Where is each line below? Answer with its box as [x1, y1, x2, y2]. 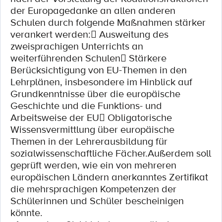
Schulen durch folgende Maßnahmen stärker [10, 15, 206, 29]
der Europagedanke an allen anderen [10, 3, 175, 17]
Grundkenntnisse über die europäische [10, 87, 180, 101]
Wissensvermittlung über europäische [10, 122, 174, 136]
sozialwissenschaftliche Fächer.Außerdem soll [10, 146, 211, 160]
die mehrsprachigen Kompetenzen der [10, 182, 176, 196]
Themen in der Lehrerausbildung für [10, 134, 167, 148]
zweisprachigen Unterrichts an [10, 39, 143, 53]
